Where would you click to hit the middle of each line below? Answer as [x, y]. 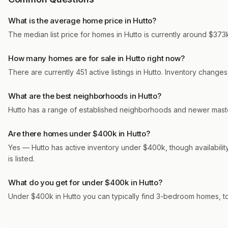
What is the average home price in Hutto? [82, 21]
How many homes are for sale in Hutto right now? [96, 58]
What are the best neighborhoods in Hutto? [85, 96]
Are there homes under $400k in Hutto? [79, 134]
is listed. [21, 159]
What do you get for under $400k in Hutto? [85, 182]
